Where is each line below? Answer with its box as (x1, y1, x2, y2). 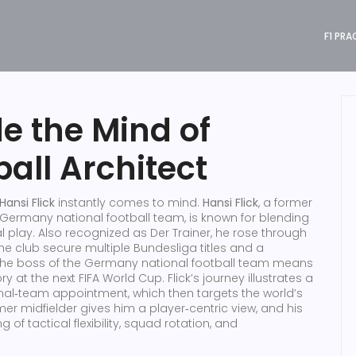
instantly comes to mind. (55, 195, 203, 211)
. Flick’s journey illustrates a (162, 270, 313, 286)
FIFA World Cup (79, 270, 162, 286)
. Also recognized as (33, 225, 150, 241)
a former (263, 195, 312, 211)
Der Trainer (150, 225, 211, 241)
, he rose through (211, 225, 307, 241)
